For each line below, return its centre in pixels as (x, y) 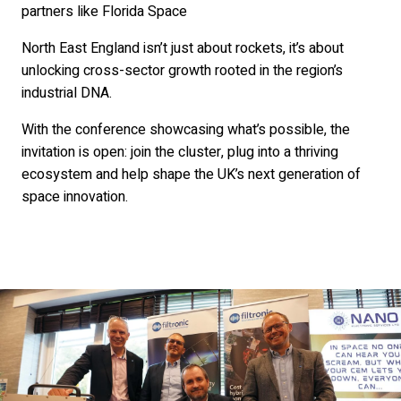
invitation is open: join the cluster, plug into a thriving (180, 152)
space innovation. (75, 196)
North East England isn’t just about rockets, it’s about (183, 48)
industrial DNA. (67, 93)
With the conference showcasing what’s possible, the (186, 129)
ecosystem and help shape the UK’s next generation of (191, 174)
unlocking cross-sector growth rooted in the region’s (182, 70)
